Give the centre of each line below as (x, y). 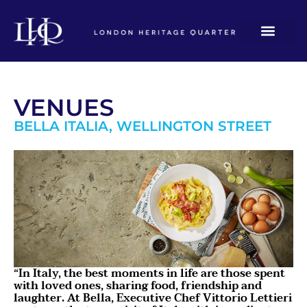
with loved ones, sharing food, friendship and (138, 285)
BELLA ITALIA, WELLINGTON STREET (143, 126)
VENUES (64, 108)
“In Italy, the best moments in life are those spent (149, 273)
